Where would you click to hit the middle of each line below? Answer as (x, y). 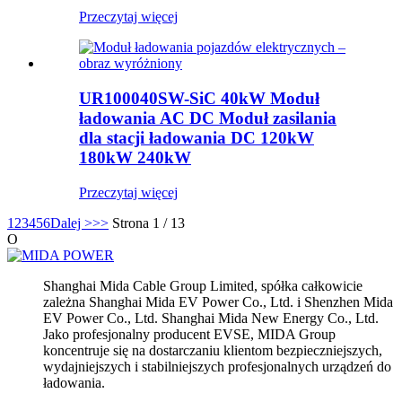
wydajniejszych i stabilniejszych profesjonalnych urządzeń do (217, 366)
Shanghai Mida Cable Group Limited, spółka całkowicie (203, 285)
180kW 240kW (135, 157)
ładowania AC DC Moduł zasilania (208, 118)
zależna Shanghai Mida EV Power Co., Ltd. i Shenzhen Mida (218, 301)
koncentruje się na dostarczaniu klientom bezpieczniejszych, (213, 350)
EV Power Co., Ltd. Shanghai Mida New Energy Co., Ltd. (211, 318)
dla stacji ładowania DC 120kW (197, 137)
